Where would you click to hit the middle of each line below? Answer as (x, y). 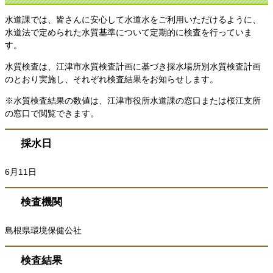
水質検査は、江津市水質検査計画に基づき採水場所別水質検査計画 (133, 66)
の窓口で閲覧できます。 (52, 113)
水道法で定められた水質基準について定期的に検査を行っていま (129, 32)
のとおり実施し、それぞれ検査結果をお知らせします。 (112, 79)
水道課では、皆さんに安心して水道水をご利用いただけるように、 (133, 19)
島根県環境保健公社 (43, 231)
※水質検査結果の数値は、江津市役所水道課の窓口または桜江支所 (133, 100)
